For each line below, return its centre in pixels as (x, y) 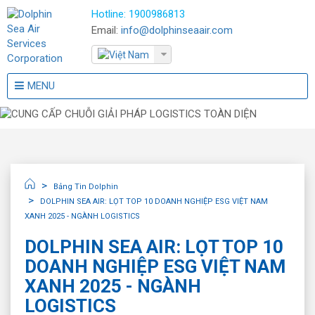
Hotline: (110, 14)
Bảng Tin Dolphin (86, 186)
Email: (106, 30)
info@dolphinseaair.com (177, 30)
